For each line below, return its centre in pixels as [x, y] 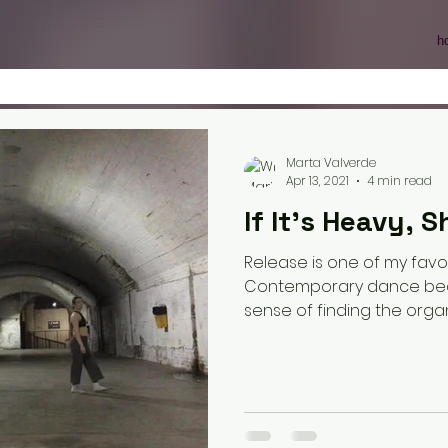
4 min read [399, 180]
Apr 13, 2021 [317, 180]
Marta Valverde [331, 162]
